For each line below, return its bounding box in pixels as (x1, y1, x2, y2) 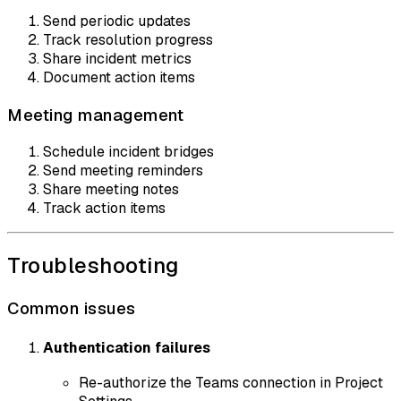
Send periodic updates (43, 11, 191, 30)
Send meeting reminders (43, 161, 203, 181)
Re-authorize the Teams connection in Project (79, 372, 383, 392)
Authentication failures (43, 337, 210, 357)
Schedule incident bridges (43, 142, 214, 162)
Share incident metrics (43, 48, 192, 68)
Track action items (43, 199, 166, 218)
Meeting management (7, 103, 183, 126)
